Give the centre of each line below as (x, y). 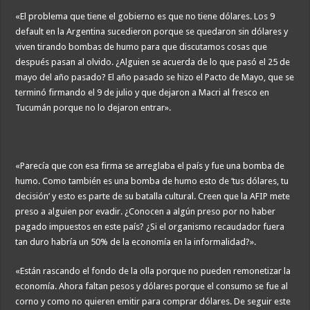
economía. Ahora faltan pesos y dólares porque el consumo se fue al (152, 286)
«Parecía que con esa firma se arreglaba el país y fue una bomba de (150, 166)
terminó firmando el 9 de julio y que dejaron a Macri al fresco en (143, 93)
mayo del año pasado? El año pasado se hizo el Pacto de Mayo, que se (155, 77)
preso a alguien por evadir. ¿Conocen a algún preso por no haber (146, 212)
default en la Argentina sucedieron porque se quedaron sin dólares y (152, 32)
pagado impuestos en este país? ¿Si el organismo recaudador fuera (150, 227)
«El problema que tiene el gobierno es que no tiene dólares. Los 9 (145, 17)
